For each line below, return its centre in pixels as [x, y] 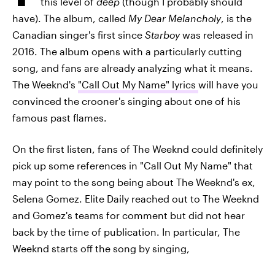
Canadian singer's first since [79, 35]
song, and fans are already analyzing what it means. [133, 68]
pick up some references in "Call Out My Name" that [133, 165]
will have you [228, 84]
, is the [236, 18]
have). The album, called [70, 18]
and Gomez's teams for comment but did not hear [129, 215]
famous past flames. [60, 118]
